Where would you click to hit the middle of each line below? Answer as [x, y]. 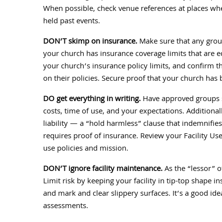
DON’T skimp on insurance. [90, 42]
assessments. [66, 207]
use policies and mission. [86, 149]
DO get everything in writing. [92, 100]
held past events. [72, 22]
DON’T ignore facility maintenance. [103, 169]
